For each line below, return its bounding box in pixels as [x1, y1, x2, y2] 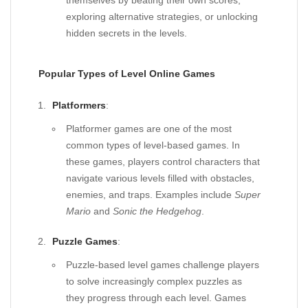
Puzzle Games [52, 236, 118, 247]
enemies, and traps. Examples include [66, 189, 234, 200]
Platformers [52, 100, 106, 111]
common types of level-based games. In [66, 140, 240, 151]
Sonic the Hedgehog [113, 206, 201, 217]
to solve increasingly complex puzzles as [66, 276, 242, 287]
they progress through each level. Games [66, 292, 246, 303]
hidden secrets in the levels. [66, 27, 187, 38]
